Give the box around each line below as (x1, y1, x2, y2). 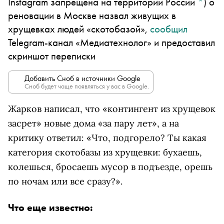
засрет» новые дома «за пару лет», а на (8, 117, 179, 129)
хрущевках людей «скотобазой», (8, 22, 150, 35)
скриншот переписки (8, 49, 95, 62)
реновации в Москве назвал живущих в (8, 8, 176, 22)
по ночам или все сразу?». (8, 175, 122, 187)
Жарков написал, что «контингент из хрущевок (8, 103, 215, 114)
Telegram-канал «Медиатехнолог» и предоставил (8, 35, 215, 49)
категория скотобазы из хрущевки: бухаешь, (8, 146, 202, 158)
